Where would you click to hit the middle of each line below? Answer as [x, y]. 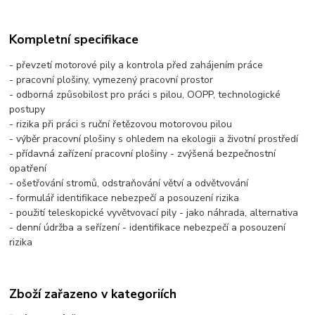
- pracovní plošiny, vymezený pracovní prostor [111, 79]
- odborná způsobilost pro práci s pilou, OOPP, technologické [145, 94]
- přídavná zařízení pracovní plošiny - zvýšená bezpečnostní [143, 153]
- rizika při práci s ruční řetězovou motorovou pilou [121, 124]
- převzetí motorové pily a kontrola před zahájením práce [136, 65]
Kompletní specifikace [74, 40]
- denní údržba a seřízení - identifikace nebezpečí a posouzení [148, 227]
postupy [27, 109]
